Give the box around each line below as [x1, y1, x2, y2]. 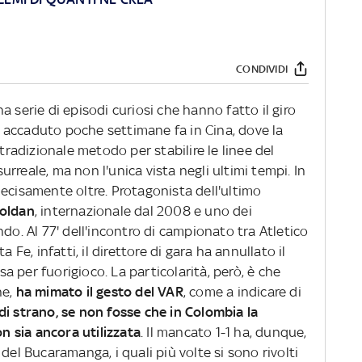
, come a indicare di [183, 284, 301, 301]
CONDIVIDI [236, 62, 288, 75]
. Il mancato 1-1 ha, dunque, [141, 324, 307, 341]
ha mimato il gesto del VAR [12, 284, 183, 301]
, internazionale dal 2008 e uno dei [34, 203, 252, 220]
